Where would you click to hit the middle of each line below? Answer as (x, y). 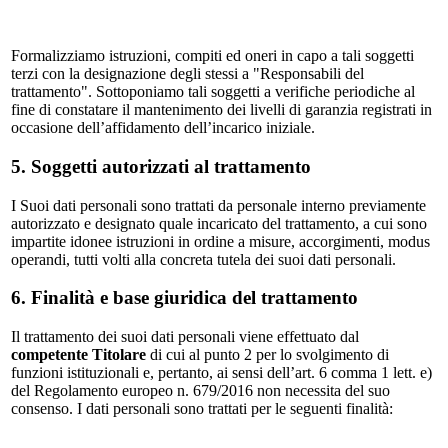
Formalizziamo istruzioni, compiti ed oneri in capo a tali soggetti (212, 56)
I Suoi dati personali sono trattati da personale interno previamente (218, 205)
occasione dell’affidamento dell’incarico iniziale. (163, 128)
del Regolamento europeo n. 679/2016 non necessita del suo (200, 391)
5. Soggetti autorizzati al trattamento (161, 166)
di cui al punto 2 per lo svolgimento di (267, 355)
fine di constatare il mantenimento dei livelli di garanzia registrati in (221, 110)
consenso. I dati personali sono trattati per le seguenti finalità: (202, 409)
